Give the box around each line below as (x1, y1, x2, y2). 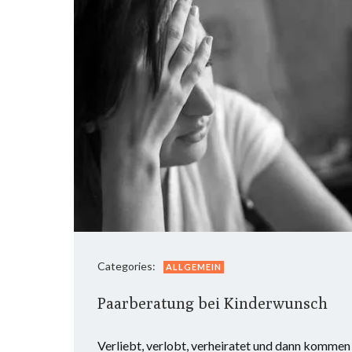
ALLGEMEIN (166, 262, 222, 272)
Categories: (97, 259, 156, 273)
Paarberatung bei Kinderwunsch (97, 294, 328, 312)
